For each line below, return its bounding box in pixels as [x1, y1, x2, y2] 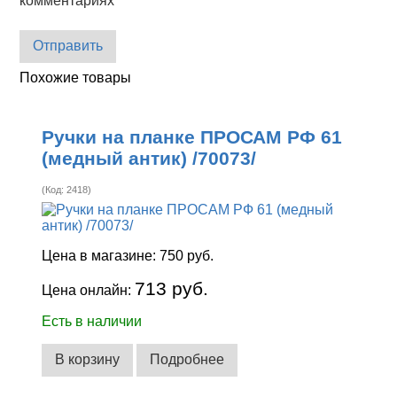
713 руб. [135, 277, 209, 299]
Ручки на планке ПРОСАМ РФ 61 [42, 127, 343, 148]
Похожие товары [19, 69, 132, 85]
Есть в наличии [42, 313, 143, 329]
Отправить [33, 38, 104, 54]
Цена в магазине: [42, 247, 160, 263]
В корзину [55, 352, 121, 368]
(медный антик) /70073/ [42, 148, 257, 169]
